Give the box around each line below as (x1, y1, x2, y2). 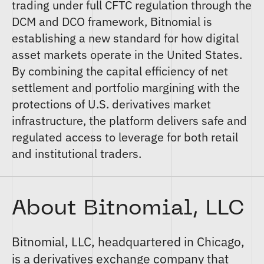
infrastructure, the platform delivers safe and (12, 113, 247, 128)
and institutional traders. (12, 146, 141, 161)
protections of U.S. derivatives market (12, 96, 211, 112)
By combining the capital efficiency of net (12, 63, 228, 79)
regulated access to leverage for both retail (12, 129, 238, 145)
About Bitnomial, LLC (12, 199, 245, 219)
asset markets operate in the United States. (12, 47, 242, 62)
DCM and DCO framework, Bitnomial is (12, 14, 212, 29)
